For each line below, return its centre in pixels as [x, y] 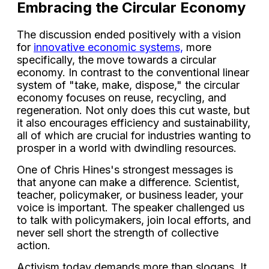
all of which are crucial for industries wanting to [134, 136]
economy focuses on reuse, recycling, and [122, 98]
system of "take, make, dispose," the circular [128, 85]
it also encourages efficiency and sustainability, [134, 123]
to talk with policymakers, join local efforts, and [134, 220]
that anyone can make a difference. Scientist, [128, 183]
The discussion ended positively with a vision [129, 35]
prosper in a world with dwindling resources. [127, 148]
